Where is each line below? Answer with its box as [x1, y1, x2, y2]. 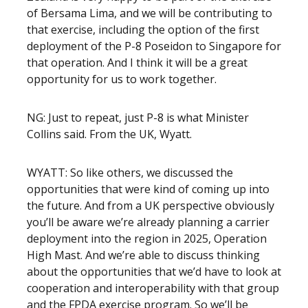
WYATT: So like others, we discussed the [27, 165, 233, 180]
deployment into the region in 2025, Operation [27, 231, 267, 246]
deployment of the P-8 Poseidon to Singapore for [27, 38, 281, 54]
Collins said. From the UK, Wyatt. [27, 126, 195, 142]
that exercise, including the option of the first [27, 22, 259, 37]
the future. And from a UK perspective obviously [27, 198, 274, 213]
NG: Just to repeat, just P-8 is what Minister [27, 110, 249, 125]
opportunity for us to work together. [27, 71, 219, 87]
